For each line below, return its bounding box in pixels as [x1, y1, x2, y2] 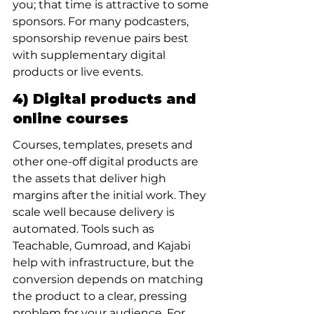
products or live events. [13, 65, 143, 78]
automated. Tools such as [13, 222, 157, 235]
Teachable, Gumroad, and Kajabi [13, 239, 193, 252]
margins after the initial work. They [13, 189, 209, 202]
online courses [13, 110, 128, 127]
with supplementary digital [13, 48, 168, 62]
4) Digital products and [13, 90, 200, 107]
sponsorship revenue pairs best [13, 32, 191, 45]
